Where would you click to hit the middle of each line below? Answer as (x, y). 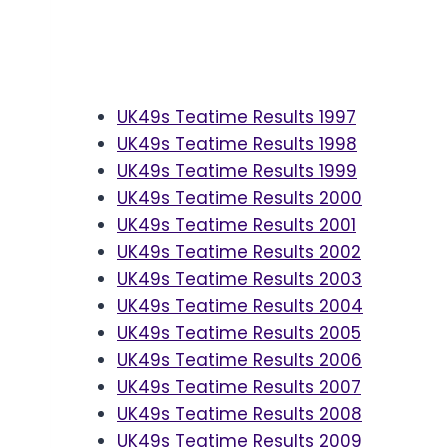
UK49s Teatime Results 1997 (236, 117)
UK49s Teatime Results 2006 (239, 360)
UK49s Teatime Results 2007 (239, 387)
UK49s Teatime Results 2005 (239, 333)
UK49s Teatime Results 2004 (240, 306)
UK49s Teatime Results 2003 (239, 279)
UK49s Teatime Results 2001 (236, 225)
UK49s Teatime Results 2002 (239, 252)
